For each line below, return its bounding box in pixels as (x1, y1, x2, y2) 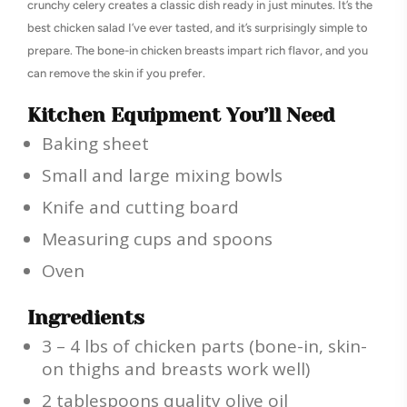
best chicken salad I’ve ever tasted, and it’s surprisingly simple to (27, 21, 368, 35)
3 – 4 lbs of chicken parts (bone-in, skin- (42, 334, 367, 358)
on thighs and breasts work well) (42, 357, 310, 381)
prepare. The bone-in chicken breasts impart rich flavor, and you (27, 44, 368, 57)
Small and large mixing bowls (42, 164, 283, 187)
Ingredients (27, 306, 144, 329)
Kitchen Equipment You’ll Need (27, 104, 335, 126)
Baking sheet (42, 132, 149, 155)
